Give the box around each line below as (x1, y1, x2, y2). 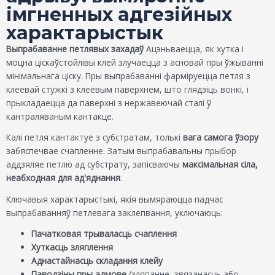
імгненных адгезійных (6, 3, 232, 26)
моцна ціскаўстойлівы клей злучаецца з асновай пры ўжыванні (6, 56, 263, 69)
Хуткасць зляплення (31, 241, 114, 254)
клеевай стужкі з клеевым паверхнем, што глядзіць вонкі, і (6, 83, 249, 96)
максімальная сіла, (182, 158, 258, 171)
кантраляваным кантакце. (6, 110, 114, 123)
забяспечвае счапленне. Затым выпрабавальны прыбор (6, 145, 236, 157)
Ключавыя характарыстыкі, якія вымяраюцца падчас (6, 193, 223, 205)
